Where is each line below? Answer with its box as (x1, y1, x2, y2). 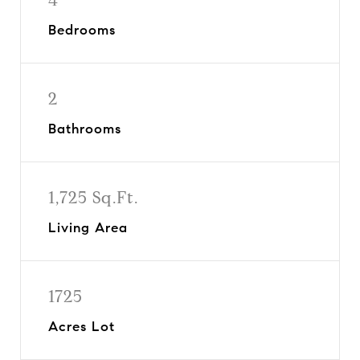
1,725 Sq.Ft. (48, 186, 138, 208)
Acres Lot (48, 317, 115, 335)
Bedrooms (48, 21, 116, 39)
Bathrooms (48, 120, 121, 137)
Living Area (48, 219, 128, 236)
